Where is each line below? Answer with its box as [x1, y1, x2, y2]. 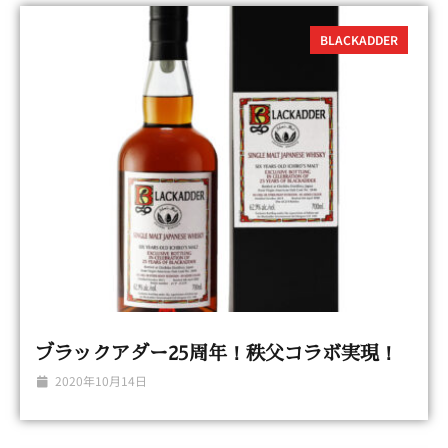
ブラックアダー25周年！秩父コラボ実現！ [35, 340, 398, 367]
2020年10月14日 [52, 372, 147, 390]
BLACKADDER [320, 31, 398, 49]
